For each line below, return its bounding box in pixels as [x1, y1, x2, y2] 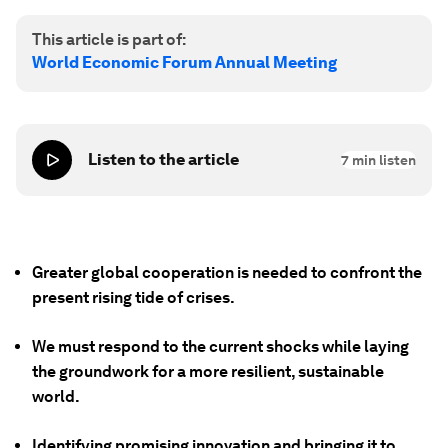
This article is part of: [32, 30, 186, 49]
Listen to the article [88, 150, 239, 169]
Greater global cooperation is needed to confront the [32, 263, 422, 282]
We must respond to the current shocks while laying [32, 337, 409, 356]
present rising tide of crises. [32, 288, 235, 307]
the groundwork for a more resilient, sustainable [32, 362, 384, 381]
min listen [349, 152, 416, 168]
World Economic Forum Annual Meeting [32, 53, 337, 72]
